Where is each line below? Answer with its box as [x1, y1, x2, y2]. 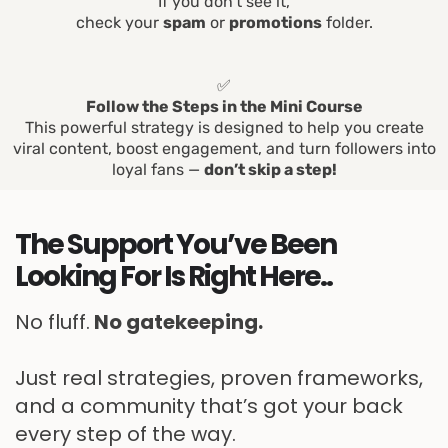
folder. [321, 13, 373, 32]
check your [75, 13, 163, 32]
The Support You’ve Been [15, 225, 336, 264]
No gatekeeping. [90, 308, 263, 336]
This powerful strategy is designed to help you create [24, 118, 424, 137]
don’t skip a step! [203, 160, 337, 179]
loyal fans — [111, 160, 204, 179]
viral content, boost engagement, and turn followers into [12, 139, 436, 158]
